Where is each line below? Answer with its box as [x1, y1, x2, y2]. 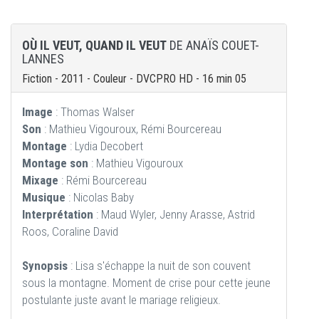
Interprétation [22, 207, 93, 222]
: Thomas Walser [53, 105, 135, 120]
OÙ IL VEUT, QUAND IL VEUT [22, 38, 167, 53]
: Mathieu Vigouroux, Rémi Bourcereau [41, 122, 221, 137]
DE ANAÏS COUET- [167, 38, 259, 53]
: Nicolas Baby [66, 190, 134, 205]
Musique [22, 190, 66, 205]
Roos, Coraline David [22, 224, 118, 239]
